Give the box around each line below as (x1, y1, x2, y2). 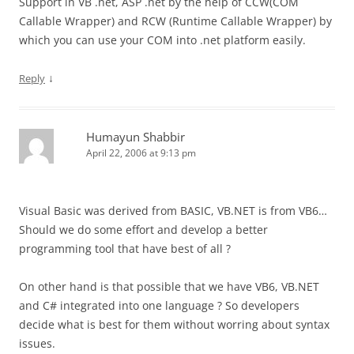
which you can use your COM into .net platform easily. (19, 32, 306, 47)
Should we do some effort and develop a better (19, 222, 268, 237)
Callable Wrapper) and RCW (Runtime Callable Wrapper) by (19, 13, 332, 28)
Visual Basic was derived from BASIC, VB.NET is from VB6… (19, 203, 327, 218)
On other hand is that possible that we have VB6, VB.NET (19, 279, 319, 294)
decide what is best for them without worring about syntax (19, 317, 330, 332)
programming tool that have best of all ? (19, 241, 231, 256)
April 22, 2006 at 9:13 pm (86, 146, 196, 160)
